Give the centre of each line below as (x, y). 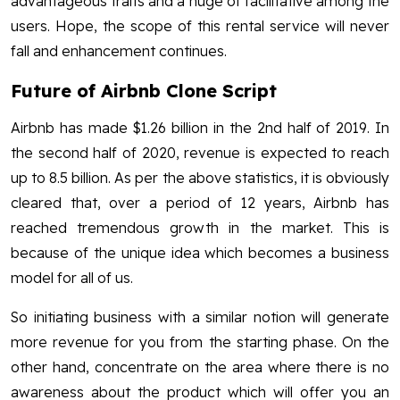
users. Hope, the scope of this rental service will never (200, 25)
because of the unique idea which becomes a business (200, 252)
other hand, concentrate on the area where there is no (200, 367)
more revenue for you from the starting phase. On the (200, 342)
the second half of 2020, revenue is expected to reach (200, 152)
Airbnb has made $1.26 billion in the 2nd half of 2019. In (200, 127)
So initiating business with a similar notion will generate (200, 317)
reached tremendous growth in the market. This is (200, 227)
